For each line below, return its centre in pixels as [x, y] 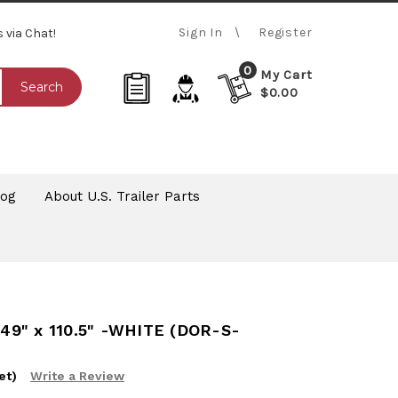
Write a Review [77, 376]
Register [286, 32]
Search [42, 88]
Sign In [201, 32]
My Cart [286, 75]
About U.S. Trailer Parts [122, 196]
